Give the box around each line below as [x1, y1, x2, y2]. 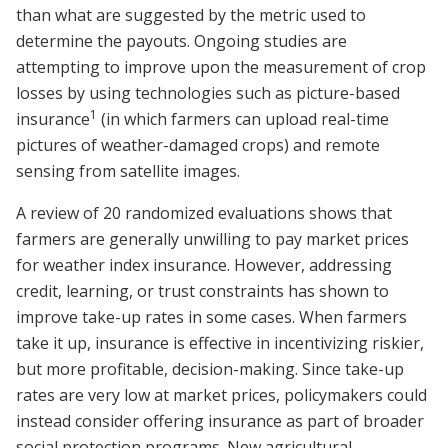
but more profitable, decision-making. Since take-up [16, 358, 404, 381]
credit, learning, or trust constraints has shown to [16, 280, 389, 303]
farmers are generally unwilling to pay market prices [16, 228, 409, 251]
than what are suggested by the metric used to [16, 4, 366, 27]
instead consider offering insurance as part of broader [16, 410, 424, 433]
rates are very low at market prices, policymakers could [16, 384, 427, 407]
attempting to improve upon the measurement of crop [16, 56, 426, 79]
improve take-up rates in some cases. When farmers [16, 306, 407, 329]
